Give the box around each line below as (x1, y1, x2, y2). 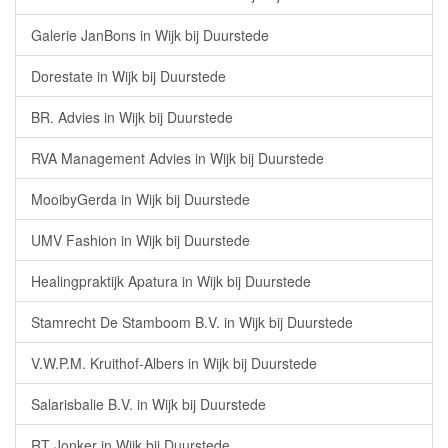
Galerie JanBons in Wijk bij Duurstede (31, 25, 269, 45)
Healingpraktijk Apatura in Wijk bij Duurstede (31, 271, 311, 291)
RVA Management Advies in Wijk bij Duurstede (31, 148, 324, 168)
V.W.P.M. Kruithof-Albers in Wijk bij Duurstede (31, 353, 317, 373)
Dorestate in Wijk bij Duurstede (31, 66, 226, 86)
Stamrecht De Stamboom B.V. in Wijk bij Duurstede (31, 312, 353, 332)
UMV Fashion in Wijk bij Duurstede (31, 230, 250, 250)
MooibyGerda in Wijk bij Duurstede (31, 189, 250, 209)
